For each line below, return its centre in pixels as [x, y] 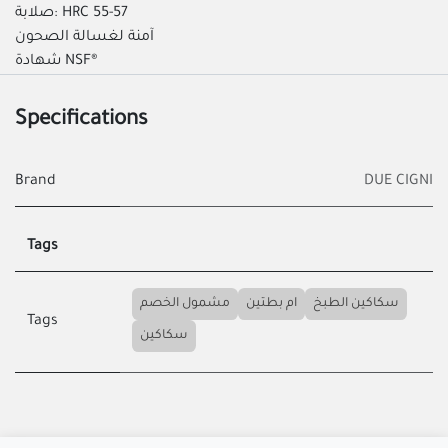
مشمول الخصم [184, 304]
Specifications [81, 121]
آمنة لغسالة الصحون [84, 38]
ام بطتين [271, 304]
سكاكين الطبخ [355, 304]
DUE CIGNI [398, 182]
